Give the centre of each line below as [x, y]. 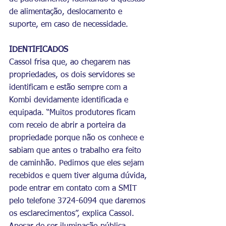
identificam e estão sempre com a [69, 88]
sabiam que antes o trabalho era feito [76, 151]
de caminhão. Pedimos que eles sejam [78, 163]
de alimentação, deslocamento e [67, 12]
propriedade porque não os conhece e [78, 138]
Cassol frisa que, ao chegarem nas [71, 62]
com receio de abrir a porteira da [69, 125]
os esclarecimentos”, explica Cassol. [73, 214]
